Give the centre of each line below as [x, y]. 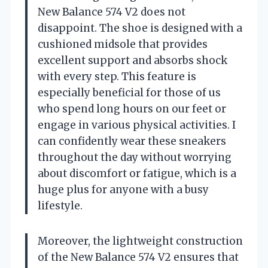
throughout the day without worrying [135, 157]
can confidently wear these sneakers [132, 141]
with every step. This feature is [117, 77]
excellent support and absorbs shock [133, 60]
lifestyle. [60, 206]
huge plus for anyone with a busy [123, 190]
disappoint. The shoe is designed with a [140, 28]
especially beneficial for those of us [129, 93]
